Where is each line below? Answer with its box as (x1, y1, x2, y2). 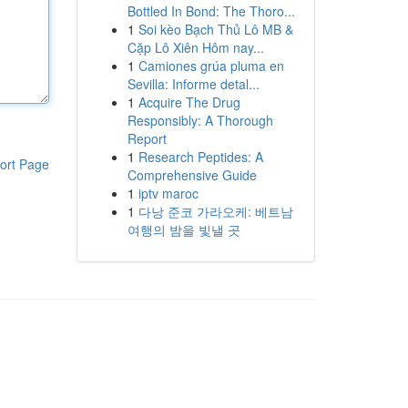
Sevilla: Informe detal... (127, 75, 260, 93)
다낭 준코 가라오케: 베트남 (138, 202, 293, 220)
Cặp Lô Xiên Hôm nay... (127, 38, 264, 56)
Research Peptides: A (138, 148, 263, 166)
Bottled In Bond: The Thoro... (127, 2, 295, 20)
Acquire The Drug (138, 93, 240, 111)
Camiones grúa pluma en (138, 56, 284, 75)
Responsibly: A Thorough (127, 111, 273, 129)
